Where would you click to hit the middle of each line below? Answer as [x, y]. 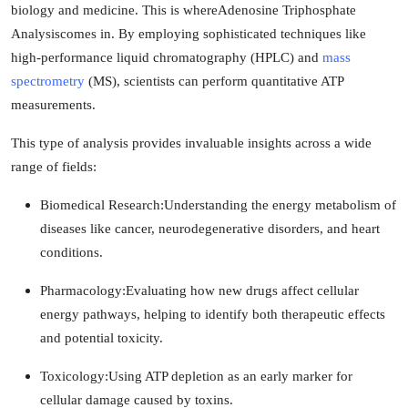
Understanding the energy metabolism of [280, 204]
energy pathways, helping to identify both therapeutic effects [213, 314]
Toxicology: [74, 376]
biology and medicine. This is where [114, 10]
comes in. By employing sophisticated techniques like [213, 33]
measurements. [53, 104]
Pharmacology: [83, 290]
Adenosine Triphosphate [287, 10]
